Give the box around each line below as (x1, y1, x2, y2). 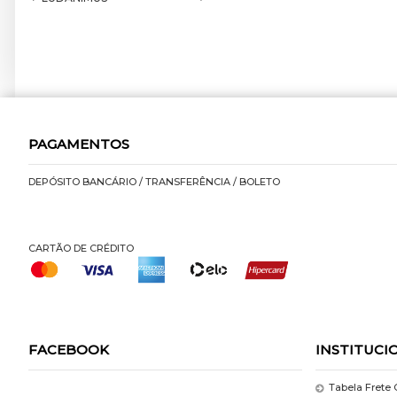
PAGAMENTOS (28, 136, 129, 153)
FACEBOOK (28, 341, 109, 359)
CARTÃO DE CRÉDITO (28, 242, 134, 255)
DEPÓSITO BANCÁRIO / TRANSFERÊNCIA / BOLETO (28, 175, 280, 189)
